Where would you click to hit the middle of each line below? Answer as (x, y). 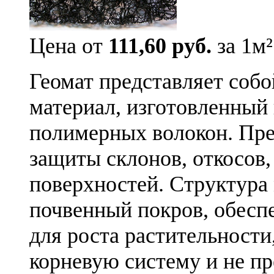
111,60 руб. (160, 46)
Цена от (69, 46)
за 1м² (242, 46)
